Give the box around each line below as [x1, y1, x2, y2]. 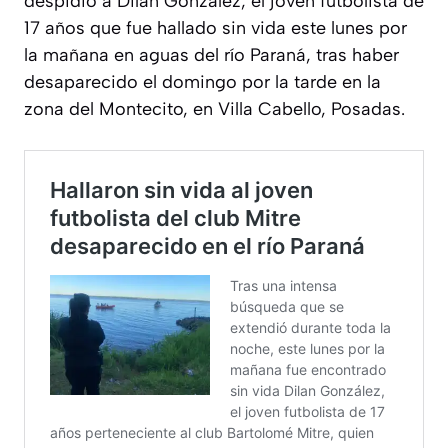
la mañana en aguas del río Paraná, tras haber [24, 43, 399, 66]
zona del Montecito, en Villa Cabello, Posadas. [24, 97, 405, 120]
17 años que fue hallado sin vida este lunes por [24, 16, 407, 39]
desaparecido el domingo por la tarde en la [24, 70, 381, 93]
